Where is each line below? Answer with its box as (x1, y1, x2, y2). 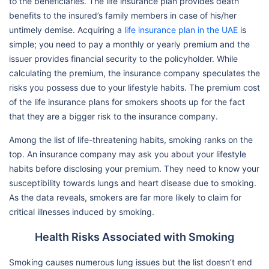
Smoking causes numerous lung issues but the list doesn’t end (9, 256, 252, 267)
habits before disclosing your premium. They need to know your (9, 163, 259, 174)
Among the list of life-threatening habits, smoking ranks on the (9, 134, 253, 145)
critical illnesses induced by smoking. (9, 206, 154, 217)
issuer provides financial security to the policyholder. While (9, 53, 238, 64)
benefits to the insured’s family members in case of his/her (9, 10, 237, 20)
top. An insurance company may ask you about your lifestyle (9, 148, 246, 159)
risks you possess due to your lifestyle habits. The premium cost (9, 82, 260, 92)
